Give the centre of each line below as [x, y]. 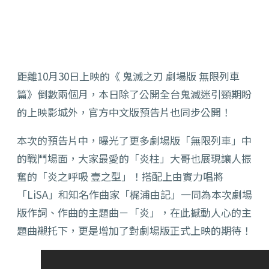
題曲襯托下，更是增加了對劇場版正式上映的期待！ [134, 231]
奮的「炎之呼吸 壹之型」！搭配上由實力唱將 [120, 177]
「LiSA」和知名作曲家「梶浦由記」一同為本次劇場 [134, 195]
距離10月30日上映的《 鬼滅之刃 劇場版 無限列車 [128, 76]
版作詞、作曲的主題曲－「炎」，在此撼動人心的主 [134, 213]
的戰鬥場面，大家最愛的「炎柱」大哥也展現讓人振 [134, 159]
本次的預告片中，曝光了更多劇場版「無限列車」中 [134, 141]
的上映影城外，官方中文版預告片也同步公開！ [124, 112]
